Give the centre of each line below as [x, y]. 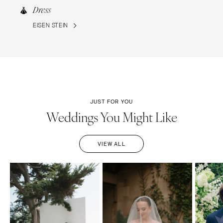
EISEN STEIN [51, 25]
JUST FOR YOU [111, 101]
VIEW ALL [111, 144]
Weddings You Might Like [111, 116]
